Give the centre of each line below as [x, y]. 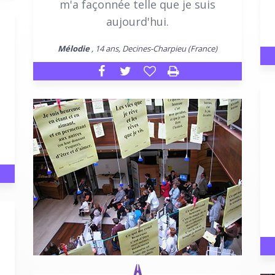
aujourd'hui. [137, 21]
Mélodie [74, 48]
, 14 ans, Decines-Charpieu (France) [153, 48]
